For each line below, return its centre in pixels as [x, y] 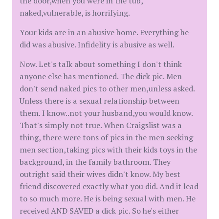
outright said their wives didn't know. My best [100, 174]
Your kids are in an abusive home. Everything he [104, 32]
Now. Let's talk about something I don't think [101, 64]
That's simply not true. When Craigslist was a [101, 125]
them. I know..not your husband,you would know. [106, 113]
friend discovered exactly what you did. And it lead [109, 186]
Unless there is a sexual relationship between [99, 101]
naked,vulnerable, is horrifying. [75, 13]
